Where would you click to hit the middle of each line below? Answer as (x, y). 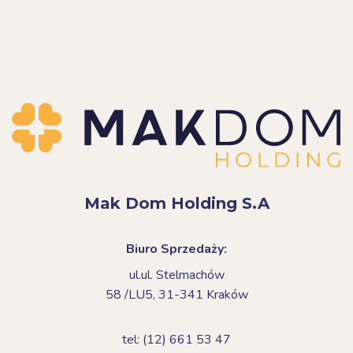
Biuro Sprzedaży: (176, 249)
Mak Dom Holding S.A (176, 203)
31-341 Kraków (203, 294)
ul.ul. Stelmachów (176, 275)
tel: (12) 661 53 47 (176, 339)
